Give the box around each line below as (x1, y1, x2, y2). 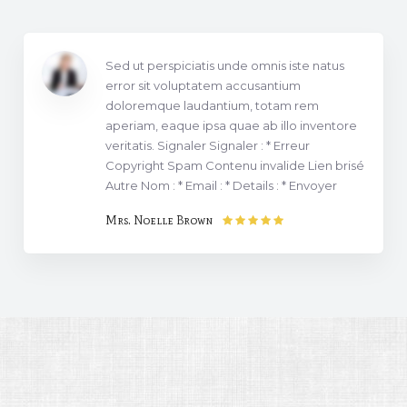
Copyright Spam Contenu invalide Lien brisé (105, 157, 365, 173)
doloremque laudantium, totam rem (105, 97, 320, 113)
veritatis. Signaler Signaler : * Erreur (105, 137, 311, 153)
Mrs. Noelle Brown (105, 213, 213, 227)
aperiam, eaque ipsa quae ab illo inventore (105, 117, 358, 133)
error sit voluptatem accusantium (105, 77, 302, 93)
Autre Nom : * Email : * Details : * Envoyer (105, 177, 338, 193)
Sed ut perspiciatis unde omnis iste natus (105, 57, 345, 73)
